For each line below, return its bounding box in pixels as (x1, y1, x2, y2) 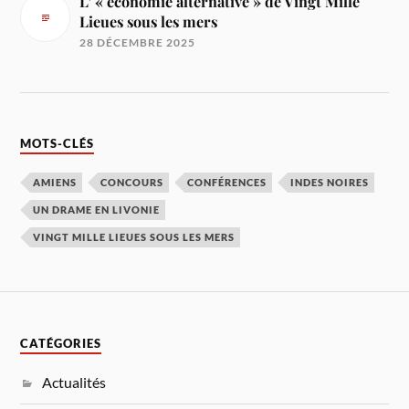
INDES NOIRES (290, 176, 370, 189)
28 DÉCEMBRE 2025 (79, 36, 196, 50)
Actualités (42, 372, 107, 391)
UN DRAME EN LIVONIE (33, 204, 161, 216)
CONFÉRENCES (187, 176, 267, 189)
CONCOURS (100, 176, 164, 189)
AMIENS (33, 176, 78, 189)
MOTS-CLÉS (20, 137, 95, 152)
